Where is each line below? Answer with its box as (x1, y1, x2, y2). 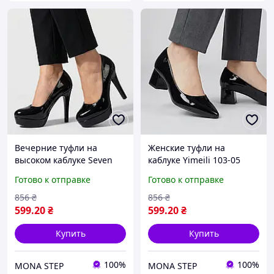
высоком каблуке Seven (15, 154, 113, 166)
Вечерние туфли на (15, 142, 97, 154)
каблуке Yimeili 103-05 (148, 154, 240, 166)
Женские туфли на (148, 142, 225, 154)
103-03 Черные (15, 166, 78, 179)
